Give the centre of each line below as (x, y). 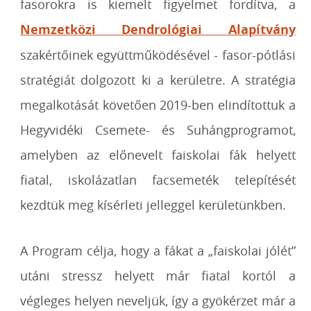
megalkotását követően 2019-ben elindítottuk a (158, 105)
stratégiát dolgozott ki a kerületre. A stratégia (158, 80)
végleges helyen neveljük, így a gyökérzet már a (158, 301)
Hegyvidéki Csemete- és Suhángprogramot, (158, 130)
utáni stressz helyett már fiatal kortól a (158, 276)
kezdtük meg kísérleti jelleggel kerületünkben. (153, 205)
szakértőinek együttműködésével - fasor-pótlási (158, 55)
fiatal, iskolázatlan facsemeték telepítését (158, 180)
